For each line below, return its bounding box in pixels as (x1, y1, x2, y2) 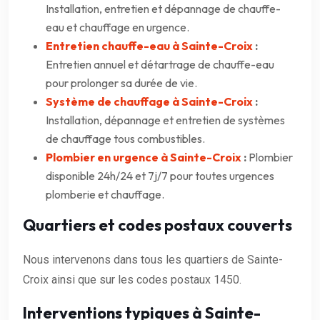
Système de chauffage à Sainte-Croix (46, 94, 253, 109)
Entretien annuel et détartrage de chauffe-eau (46, 56, 274, 71)
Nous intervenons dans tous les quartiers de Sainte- (23, 252, 283, 266)
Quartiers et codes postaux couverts (23, 214, 292, 235)
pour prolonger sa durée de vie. (46, 75, 197, 90)
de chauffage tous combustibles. (46, 131, 205, 146)
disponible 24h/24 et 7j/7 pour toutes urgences (46, 168, 274, 183)
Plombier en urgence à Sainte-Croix (46, 149, 241, 164)
